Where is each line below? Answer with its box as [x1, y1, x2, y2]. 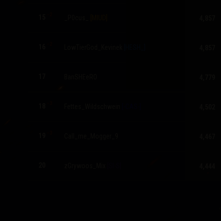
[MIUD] [90, 14, 108, 22]
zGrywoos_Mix [64, 162, 106, 170]
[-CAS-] [121, 103, 141, 111]
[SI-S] [107, 162, 121, 170]
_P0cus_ [64, 14, 89, 22]
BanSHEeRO [64, 73, 97, 81]
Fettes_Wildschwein [64, 103, 120, 111]
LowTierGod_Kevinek [64, 43, 122, 52]
